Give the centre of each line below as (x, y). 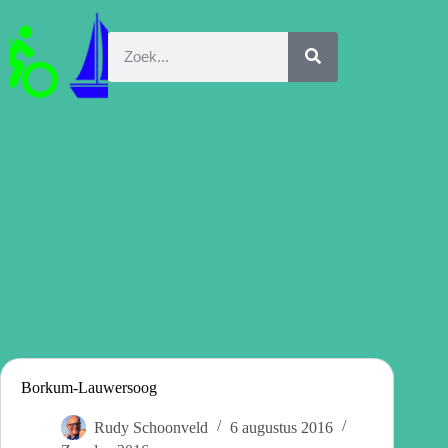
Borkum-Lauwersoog (89, 387)
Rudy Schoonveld (151, 427)
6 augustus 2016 (281, 427)
